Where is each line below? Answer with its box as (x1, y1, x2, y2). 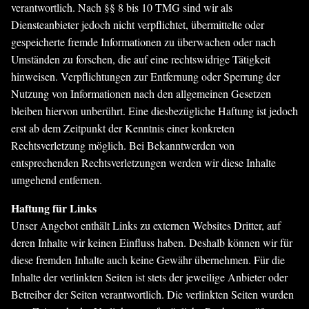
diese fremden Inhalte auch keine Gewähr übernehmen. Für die (11, 252, 285, 267)
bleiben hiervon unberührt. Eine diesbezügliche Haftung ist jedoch (11, 103, 298, 118)
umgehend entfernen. (11, 172, 102, 187)
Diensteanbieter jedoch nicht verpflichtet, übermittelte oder (11, 17, 264, 32)
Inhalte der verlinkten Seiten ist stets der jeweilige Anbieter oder (11, 270, 288, 284)
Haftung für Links (11, 200, 97, 216)
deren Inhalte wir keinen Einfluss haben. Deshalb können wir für (11, 235, 292, 250)
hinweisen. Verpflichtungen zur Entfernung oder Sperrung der (11, 69, 280, 83)
